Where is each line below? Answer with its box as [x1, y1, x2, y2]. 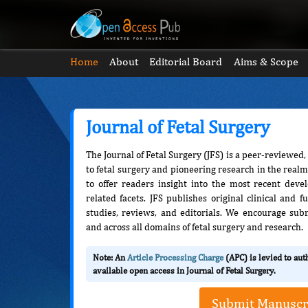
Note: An [93, 252, 127, 263]
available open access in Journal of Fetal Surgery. [93, 265, 276, 276]
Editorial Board [149, 55, 223, 68]
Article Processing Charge [127, 252, 223, 263]
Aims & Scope [233, 55, 298, 68]
